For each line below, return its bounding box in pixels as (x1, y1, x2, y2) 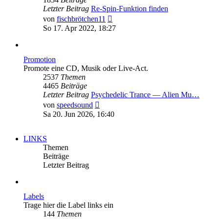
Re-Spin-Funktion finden (91, 4, 168, 13)
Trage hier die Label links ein (23, 201, 113, 210)
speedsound (57, 101, 93, 109)
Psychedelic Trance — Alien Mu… (91, 90, 199, 99)
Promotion (23, 55, 56, 64)
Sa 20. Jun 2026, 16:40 (43, 110, 114, 119)
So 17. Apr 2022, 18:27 (43, 24, 116, 33)
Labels (23, 192, 44, 201)
